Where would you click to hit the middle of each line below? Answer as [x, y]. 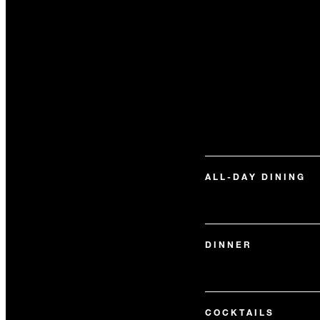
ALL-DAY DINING [255, 176]
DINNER [228, 244]
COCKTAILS [239, 312]
